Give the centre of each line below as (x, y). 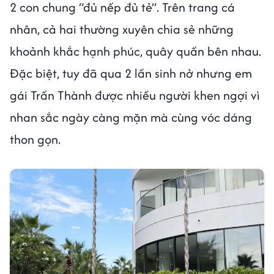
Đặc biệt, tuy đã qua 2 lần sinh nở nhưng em (131, 73)
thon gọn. (37, 139)
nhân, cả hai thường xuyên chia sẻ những (122, 29)
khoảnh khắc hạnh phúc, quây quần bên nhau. (135, 51)
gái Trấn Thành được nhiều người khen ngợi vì (135, 95)
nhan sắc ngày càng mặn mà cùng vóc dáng (131, 117)
